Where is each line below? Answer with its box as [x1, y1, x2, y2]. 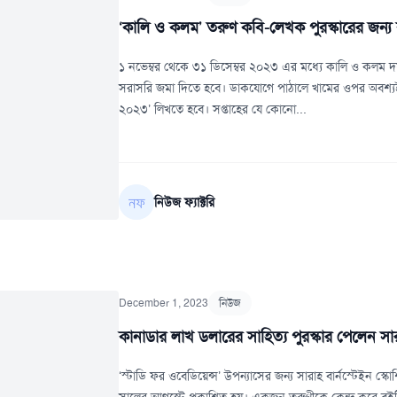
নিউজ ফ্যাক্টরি [154, 194, 215, 210]
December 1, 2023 [119, 296, 209, 310]
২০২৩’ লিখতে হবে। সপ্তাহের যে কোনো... [119, 101, 307, 117]
